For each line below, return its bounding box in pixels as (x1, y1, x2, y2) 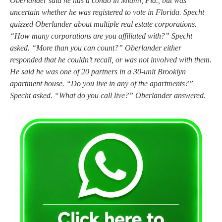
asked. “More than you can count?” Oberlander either (10, 43, 181, 52)
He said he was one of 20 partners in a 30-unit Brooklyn (10, 67, 186, 76)
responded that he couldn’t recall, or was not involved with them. (10, 55, 212, 64)
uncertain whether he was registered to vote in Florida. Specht (10, 7, 204, 16)
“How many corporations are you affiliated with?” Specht (10, 31, 192, 40)
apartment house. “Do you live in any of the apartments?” (10, 79, 193, 88)
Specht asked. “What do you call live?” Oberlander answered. (10, 91, 206, 100)
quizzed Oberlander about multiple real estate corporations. (10, 19, 197, 28)
